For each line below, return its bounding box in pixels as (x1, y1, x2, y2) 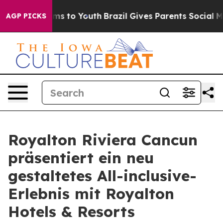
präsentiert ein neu (8, 148, 154, 167)
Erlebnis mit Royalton (8, 184, 174, 203)
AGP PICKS (6, 11, 46, 20)
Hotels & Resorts (8, 202, 135, 221)
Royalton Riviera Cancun (8, 130, 198, 149)
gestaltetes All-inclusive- (8, 166, 197, 185)
